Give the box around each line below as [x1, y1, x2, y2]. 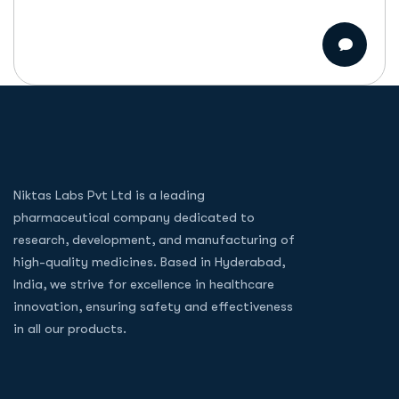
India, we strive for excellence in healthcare [13, 276, 274, 292]
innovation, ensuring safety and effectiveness [13, 298, 293, 314]
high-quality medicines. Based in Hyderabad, [13, 254, 285, 270]
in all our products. [13, 321, 126, 337]
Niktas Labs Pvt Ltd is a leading [13, 187, 205, 203]
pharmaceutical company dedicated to [13, 209, 255, 225]
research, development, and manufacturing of [13, 232, 295, 248]
